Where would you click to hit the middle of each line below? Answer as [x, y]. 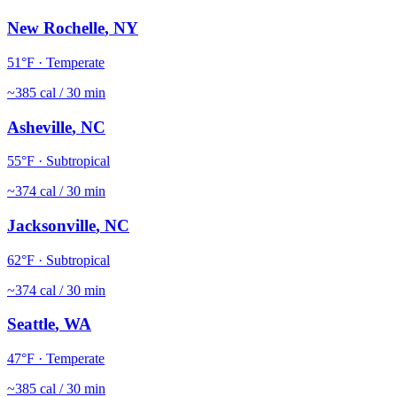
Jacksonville [51, 225]
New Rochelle [56, 28]
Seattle [31, 324]
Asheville [39, 127]
